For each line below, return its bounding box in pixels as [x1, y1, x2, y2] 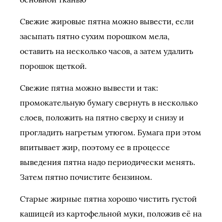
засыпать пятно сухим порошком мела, [20, 31, 169, 41]
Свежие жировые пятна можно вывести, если [20, 16, 194, 26]
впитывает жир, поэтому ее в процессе [20, 142, 170, 152]
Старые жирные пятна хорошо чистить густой [20, 194, 197, 204]
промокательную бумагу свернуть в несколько [20, 98, 198, 108]
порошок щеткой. [20, 61, 87, 71]
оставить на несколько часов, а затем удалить [20, 46, 193, 56]
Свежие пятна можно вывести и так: [20, 83, 158, 93]
